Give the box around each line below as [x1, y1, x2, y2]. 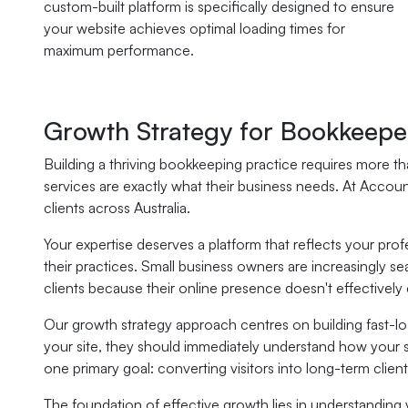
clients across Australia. [44, 199, 190, 217]
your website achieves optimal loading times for [44, 19, 345, 37]
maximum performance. [44, 41, 194, 59]
